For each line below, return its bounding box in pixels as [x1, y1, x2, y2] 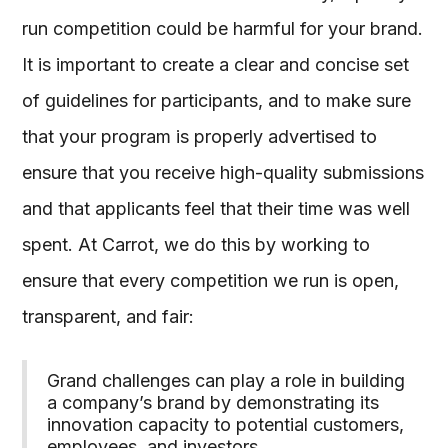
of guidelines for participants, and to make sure [22, 89, 412, 111]
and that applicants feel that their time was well [22, 197, 411, 219]
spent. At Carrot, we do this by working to [22, 233, 371, 255]
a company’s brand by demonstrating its [47, 391, 380, 413]
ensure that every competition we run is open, [22, 269, 400, 291]
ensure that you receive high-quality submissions [22, 161, 425, 183]
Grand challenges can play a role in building [47, 369, 406, 391]
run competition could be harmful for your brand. [22, 17, 424, 39]
